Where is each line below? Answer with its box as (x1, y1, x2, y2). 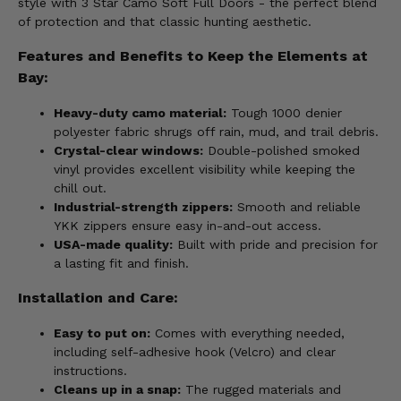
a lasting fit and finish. (54, 255, 189, 270)
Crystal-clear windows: (54, 142, 203, 158)
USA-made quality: (54, 236, 173, 252)
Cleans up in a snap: (54, 381, 181, 397)
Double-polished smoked (203, 142, 360, 158)
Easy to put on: (54, 325, 150, 340)
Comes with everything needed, (150, 325, 345, 340)
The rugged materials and (181, 381, 341, 397)
